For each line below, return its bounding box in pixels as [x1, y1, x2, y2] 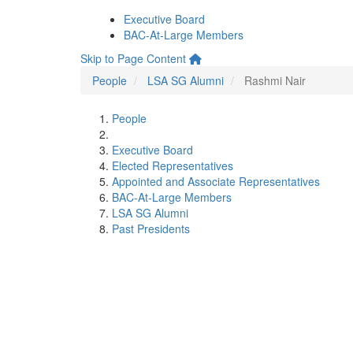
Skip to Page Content [80, 50, 186, 66]
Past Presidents [112, 221, 190, 236]
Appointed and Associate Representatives [112, 173, 320, 189]
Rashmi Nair [244, 72, 306, 88]
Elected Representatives [112, 158, 233, 173]
